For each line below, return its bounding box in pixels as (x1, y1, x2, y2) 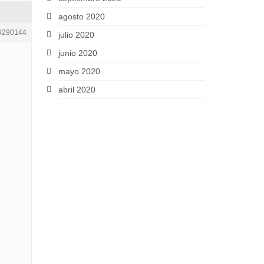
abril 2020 (58, 85, 95, 94)
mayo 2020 (58, 67, 100, 76)
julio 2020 (58, 30, 94, 39)
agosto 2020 (58, 12, 105, 21)
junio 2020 (58, 48, 97, 58)
